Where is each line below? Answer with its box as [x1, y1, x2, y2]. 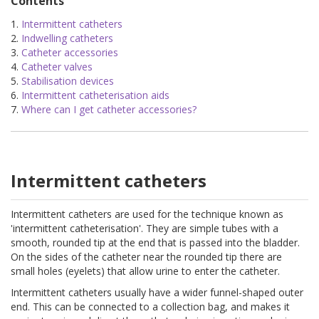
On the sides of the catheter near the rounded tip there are [11, 249, 282, 263]
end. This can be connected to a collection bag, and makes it [11, 299, 290, 313]
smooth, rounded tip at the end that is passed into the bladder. [11, 235, 300, 249]
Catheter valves [21, 59, 93, 73]
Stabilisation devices [21, 73, 114, 88]
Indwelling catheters [21, 31, 113, 45]
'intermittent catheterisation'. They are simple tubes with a [11, 221, 278, 235]
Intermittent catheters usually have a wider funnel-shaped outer [11, 285, 303, 299]
